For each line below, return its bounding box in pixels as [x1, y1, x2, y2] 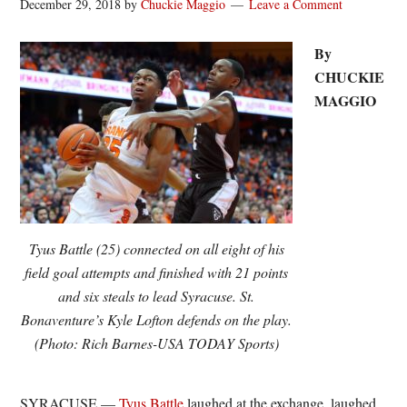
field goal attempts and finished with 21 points [25, 263, 289, 282]
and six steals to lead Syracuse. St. [58, 286, 255, 305]
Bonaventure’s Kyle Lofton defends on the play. [21, 310, 293, 329]
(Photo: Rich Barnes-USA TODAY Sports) [34, 333, 279, 352]
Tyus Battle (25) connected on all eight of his [28, 239, 284, 258]
